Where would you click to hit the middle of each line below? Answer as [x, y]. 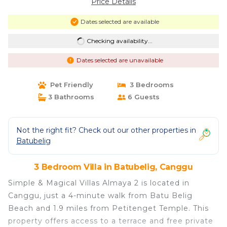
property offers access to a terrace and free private [111, 221]
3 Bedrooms [150, 85]
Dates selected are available [120, 22]
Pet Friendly [69, 85]
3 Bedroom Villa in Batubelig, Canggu [113, 167]
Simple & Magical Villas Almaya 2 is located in [99, 183]
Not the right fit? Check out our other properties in [106, 130]
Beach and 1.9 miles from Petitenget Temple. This [108, 208]
